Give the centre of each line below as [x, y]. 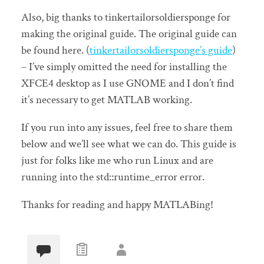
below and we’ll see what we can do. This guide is [128, 144]
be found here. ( [55, 50]
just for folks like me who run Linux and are [117, 161]
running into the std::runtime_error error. [113, 177]
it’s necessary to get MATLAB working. [106, 100]
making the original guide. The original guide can [129, 34]
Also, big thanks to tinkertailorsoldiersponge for [126, 17]
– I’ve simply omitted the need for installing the [124, 67]
